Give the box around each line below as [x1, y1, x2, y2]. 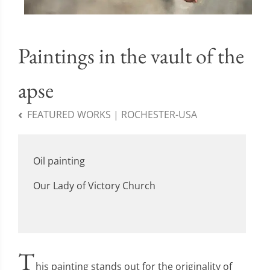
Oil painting [33, 154, 85, 168]
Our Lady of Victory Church [33, 178, 155, 192]
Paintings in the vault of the [18, 41, 244, 70]
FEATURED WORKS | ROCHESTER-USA [27, 107, 197, 121]
